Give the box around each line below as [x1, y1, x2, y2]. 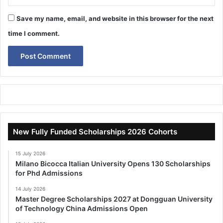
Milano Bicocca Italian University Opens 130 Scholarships [15, 159, 211, 168]
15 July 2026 [15, 150, 45, 156]
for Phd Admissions [15, 168, 83, 177]
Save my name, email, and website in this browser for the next [16, 14, 214, 22]
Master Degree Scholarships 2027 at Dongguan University [15, 194, 213, 203]
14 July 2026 [15, 185, 45, 192]
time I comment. [8, 29, 60, 37]
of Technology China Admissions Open [15, 204, 148, 213]
